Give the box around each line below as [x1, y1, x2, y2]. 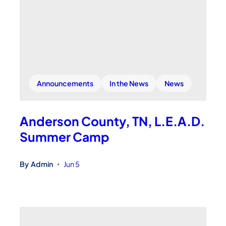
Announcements [37, 79, 94, 88]
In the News [109, 79, 149, 88]
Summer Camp [20, 129, 110, 145]
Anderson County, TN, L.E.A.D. [20, 113, 205, 129]
